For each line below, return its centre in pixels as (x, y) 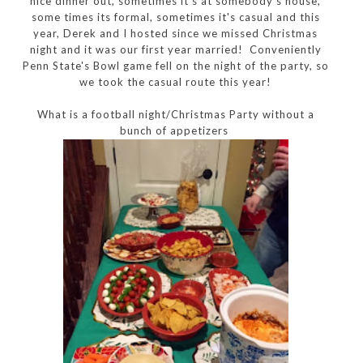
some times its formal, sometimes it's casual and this (175, 17)
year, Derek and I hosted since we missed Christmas (176, 33)
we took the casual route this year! (176, 81)
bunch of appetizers (175, 130)
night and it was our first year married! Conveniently (175, 49)
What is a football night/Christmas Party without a (175, 114)
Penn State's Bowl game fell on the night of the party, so (175, 65)
